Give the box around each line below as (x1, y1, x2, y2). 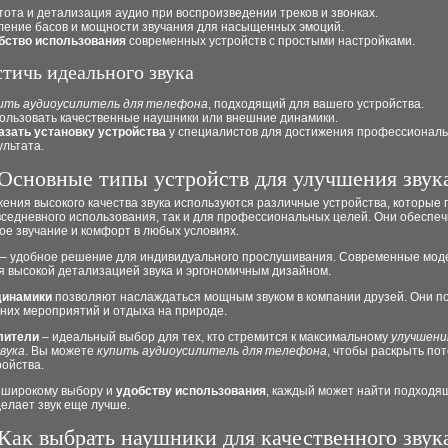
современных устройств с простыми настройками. (126, 34, 415, 48)
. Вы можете (25, 344, 97, 358)
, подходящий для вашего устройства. (208, 97, 424, 111)
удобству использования (116, 384, 266, 398)
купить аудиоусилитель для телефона (97, 344, 327, 358)
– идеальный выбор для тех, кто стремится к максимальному (39, 330, 391, 344)
